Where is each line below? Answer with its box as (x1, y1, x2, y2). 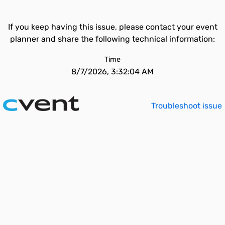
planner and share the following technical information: (10, 34, 215, 44)
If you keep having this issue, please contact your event (8, 22, 217, 32)
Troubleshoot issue (151, 101, 222, 110)
